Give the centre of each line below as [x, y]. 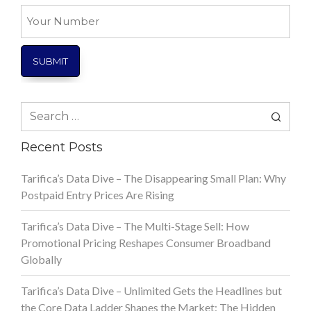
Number [41, 29]
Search [36, 109]
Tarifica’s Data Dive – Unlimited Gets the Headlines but [151, 290]
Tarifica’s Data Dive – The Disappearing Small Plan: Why [153, 178]
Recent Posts [62, 147]
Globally [41, 259]
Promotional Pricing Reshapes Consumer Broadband [146, 242]
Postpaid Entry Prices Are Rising [98, 194]
